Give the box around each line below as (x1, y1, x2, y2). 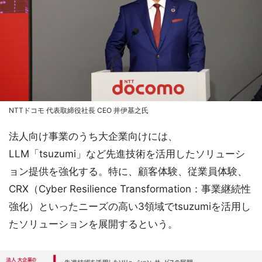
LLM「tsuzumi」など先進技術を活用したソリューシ (9, 147, 245, 160)
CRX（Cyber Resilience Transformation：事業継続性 (9, 182, 251, 195)
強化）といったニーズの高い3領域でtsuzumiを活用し (9, 200, 251, 212)
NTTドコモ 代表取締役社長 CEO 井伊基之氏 (9, 105, 149, 115)
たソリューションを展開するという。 (9, 218, 178, 230)
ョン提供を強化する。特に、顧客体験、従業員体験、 (9, 165, 247, 177)
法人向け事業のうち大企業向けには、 (9, 130, 178, 142)
